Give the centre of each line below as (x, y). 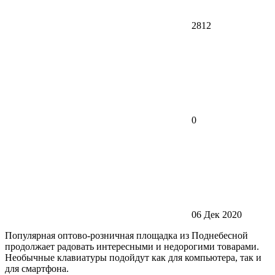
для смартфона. (37, 269)
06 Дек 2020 (217, 215)
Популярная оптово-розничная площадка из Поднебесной (126, 235)
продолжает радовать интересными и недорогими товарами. (132, 246)
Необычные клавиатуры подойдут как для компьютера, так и (133, 258)
